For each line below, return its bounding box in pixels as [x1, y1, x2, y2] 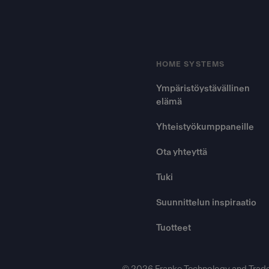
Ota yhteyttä [156, 148, 207, 157]
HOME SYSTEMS [156, 61, 225, 68]
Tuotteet [156, 223, 191, 232]
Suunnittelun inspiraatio [156, 198, 256, 207]
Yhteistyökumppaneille [156, 122, 254, 131]
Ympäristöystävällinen [156, 84, 250, 93]
